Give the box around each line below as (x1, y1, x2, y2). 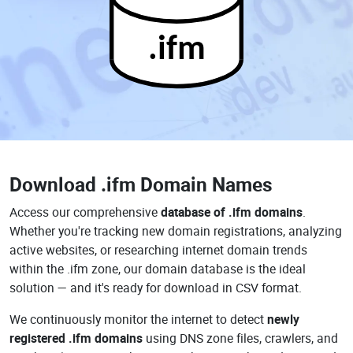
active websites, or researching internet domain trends (9, 241, 307, 258)
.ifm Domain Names (101, 171, 273, 197)
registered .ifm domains (9, 329, 143, 347)
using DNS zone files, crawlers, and (143, 329, 338, 347)
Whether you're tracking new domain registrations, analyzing (9, 222, 342, 240)
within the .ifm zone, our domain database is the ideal (9, 260, 306, 277)
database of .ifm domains (161, 203, 303, 221)
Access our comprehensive (9, 203, 161, 221)
